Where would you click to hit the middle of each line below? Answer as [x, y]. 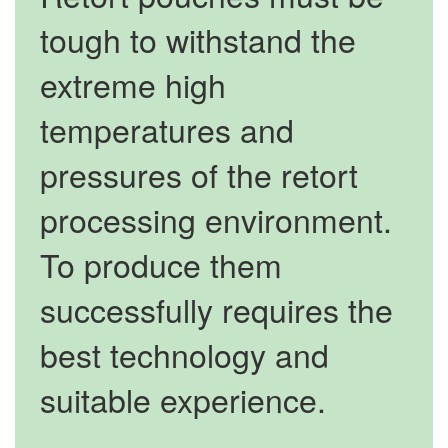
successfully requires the [216, 308]
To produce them [161, 263]
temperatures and [167, 128]
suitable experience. [183, 398]
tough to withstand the [198, 38]
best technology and [184, 353]
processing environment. [216, 218]
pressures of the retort [199, 173]
